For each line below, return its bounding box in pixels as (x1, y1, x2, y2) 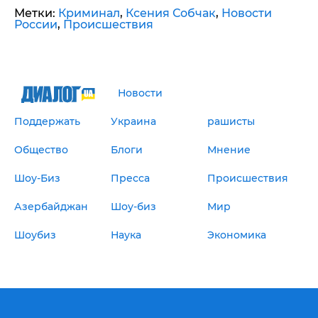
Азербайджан (14, 200, 88, 214)
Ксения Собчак (126, 6, 216, 21)
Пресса (110, 172, 150, 185)
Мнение (207, 143, 251, 157)
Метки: (14, 6, 58, 21)
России (14, 18, 57, 32)
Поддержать (14, 115, 80, 128)
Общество (14, 143, 68, 157)
